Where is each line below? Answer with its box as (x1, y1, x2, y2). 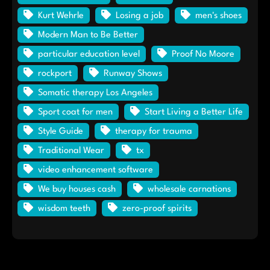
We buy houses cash (37, 184, 116, 194)
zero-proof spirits (122, 204, 192, 213)
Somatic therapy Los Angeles (37, 88, 152, 98)
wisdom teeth (37, 204, 90, 213)
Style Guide (37, 127, 83, 136)
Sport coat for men (37, 107, 113, 117)
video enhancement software (37, 165, 153, 175)
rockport (37, 69, 72, 78)
